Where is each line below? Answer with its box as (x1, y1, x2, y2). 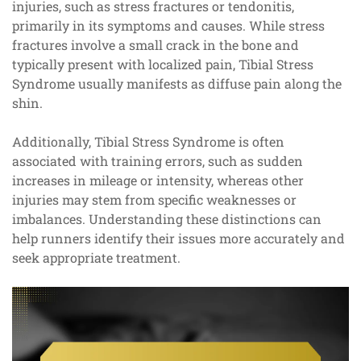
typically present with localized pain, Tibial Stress (12, 56, 313, 73)
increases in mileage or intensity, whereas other (12, 172, 304, 189)
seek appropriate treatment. (12, 249, 180, 267)
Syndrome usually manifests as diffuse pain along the (12, 75, 342, 93)
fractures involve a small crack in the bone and (12, 36, 299, 54)
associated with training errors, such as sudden (12, 152, 303, 170)
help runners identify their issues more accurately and (12, 230, 345, 247)
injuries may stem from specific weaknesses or (12, 191, 297, 209)
